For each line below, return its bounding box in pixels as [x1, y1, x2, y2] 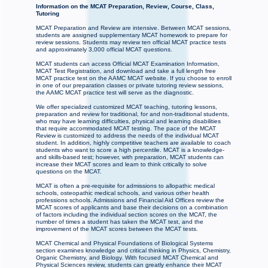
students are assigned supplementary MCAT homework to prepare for [36, 32, 227, 39]
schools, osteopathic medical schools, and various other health [36, 190, 209, 197]
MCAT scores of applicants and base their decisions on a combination [36, 204, 228, 211]
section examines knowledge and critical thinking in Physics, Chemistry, [36, 247, 231, 254]
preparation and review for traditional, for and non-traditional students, [36, 111, 229, 118]
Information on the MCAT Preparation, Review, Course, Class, [36, 3, 214, 10]
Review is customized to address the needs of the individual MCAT [36, 132, 219, 139]
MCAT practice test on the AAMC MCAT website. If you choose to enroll [36, 75, 232, 82]
